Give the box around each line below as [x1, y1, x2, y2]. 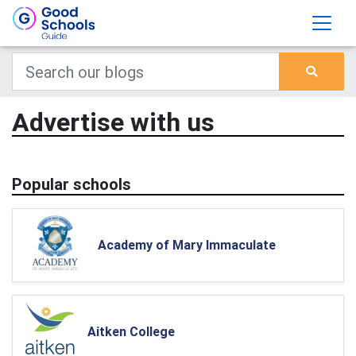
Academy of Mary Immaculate [98, 237, 276, 253]
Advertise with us [12, 106, 215, 137]
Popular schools [12, 174, 131, 194]
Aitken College [87, 323, 175, 339]
